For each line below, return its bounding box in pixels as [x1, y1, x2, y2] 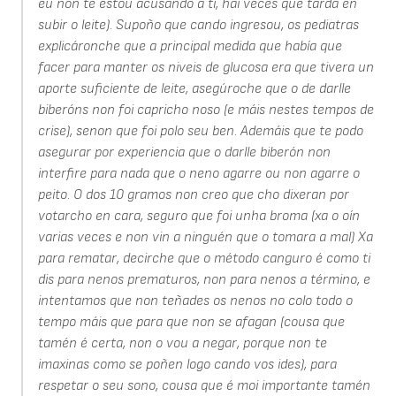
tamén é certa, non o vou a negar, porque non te [37, 335, 327, 353]
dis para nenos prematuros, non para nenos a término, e [37, 271, 370, 289]
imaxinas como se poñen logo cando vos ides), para [37, 356, 337, 374]
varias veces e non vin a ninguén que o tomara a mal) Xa [37, 229, 373, 247]
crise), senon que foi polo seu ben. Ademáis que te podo [37, 123, 363, 141]
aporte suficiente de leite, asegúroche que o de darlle [37, 80, 351, 98]
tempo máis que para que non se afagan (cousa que [37, 314, 345, 331]
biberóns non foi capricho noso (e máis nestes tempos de [37, 102, 374, 119]
